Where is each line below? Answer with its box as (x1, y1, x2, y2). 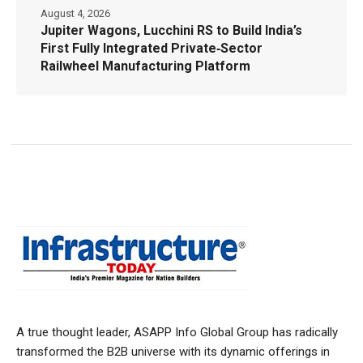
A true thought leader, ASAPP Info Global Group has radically (16, 325, 339, 340)
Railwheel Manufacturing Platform (41, 58, 250, 75)
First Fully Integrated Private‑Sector (41, 41, 263, 57)
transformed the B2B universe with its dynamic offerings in (16, 344, 331, 360)
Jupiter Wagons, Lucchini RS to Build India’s (41, 23, 302, 39)
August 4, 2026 (41, 7, 110, 20)
